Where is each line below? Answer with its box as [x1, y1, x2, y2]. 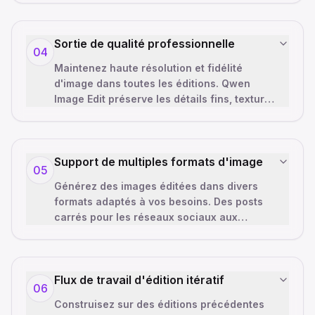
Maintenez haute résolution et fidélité [54, 62, 243, 75]
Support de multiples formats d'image [54, 155, 263, 169]
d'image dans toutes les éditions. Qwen [54, 77, 250, 90]
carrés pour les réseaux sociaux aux [54, 211, 238, 224]
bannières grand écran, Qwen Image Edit [54, 226, 258, 239]
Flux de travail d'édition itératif [54, 273, 224, 288]
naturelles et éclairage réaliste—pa [54, 108, 231, 121]
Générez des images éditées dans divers [54, 180, 258, 193]
